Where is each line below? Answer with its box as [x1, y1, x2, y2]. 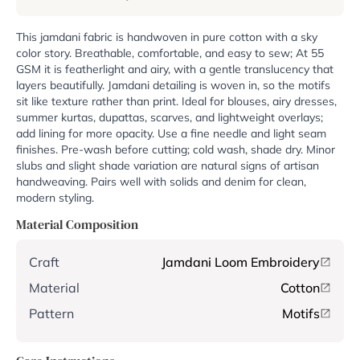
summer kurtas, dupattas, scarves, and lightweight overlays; [16, 110, 323, 125]
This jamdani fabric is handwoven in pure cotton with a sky [16, 30, 317, 45]
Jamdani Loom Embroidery [162, 254, 320, 271]
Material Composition [16, 215, 138, 234]
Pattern [29, 305, 74, 322]
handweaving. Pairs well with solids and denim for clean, [16, 174, 306, 190]
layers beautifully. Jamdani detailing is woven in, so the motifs [16, 78, 330, 93]
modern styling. [16, 190, 94, 206]
